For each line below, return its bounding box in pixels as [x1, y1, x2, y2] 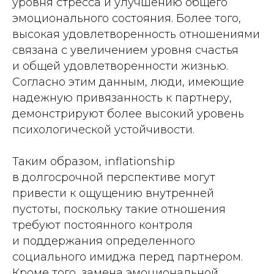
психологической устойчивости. [12, 123, 194, 136]
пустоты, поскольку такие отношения [12, 202, 226, 216]
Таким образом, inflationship [12, 155, 175, 168]
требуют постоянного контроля [12, 218, 193, 232]
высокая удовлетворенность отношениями [12, 28, 260, 41]
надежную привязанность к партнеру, [12, 91, 232, 105]
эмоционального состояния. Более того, [12, 12, 241, 25]
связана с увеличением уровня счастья [12, 43, 239, 57]
